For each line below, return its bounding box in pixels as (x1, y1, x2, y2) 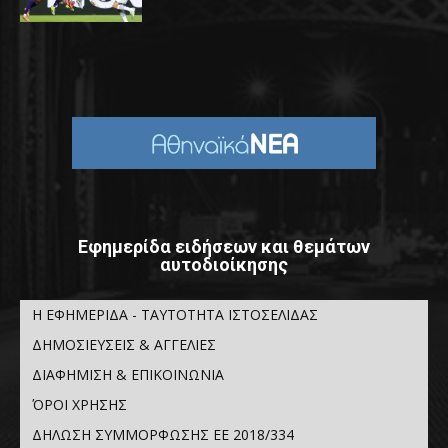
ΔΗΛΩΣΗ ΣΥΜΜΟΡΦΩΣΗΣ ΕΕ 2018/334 (32, 425, 294, 444)
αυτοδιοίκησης (160, 254, 288, 275)
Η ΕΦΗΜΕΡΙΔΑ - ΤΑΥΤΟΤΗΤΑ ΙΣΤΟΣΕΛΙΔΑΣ (32, 305, 318, 324)
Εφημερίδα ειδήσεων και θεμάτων (78, 236, 370, 257)
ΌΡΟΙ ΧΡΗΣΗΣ (32, 395, 127, 414)
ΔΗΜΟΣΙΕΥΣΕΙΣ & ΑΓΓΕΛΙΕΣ (32, 335, 216, 354)
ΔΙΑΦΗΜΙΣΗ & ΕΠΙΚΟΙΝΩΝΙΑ (32, 365, 224, 384)
